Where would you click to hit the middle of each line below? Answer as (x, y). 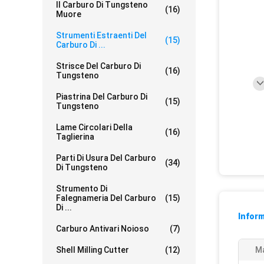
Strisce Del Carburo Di (98, 66)
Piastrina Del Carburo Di (102, 97)
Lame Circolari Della (94, 127)
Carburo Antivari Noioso (103, 229)
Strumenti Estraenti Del (101, 35)
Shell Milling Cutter (93, 250)
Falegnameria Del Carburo (106, 198)
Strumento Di (82, 189)
